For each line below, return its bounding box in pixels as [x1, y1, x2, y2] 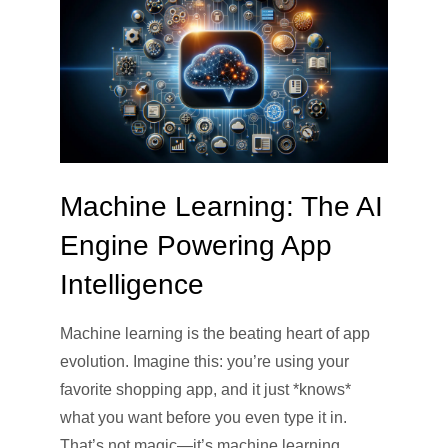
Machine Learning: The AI [60, 191, 383, 223]
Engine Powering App [60, 230, 332, 262]
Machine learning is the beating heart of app [60, 325, 370, 343]
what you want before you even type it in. [60, 409, 347, 427]
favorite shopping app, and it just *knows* [60, 381, 351, 399]
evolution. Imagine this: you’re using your [60, 353, 349, 371]
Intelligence [60, 269, 204, 301]
